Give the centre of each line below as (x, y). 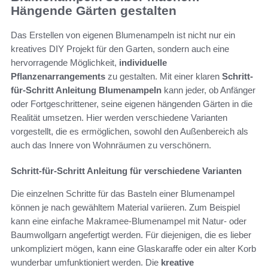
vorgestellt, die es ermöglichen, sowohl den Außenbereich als (130, 131)
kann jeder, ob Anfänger (208, 90)
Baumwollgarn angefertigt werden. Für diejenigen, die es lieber (131, 234)
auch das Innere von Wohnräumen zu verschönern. (111, 145)
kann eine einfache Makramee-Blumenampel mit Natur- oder (129, 221)
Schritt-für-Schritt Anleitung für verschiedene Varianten (126, 170)
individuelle (143, 62)
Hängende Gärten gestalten (94, 11)
